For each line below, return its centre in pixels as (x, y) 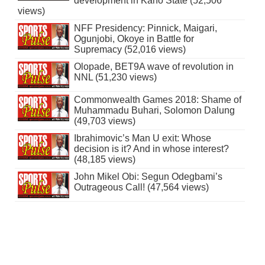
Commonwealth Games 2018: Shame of (157, 99)
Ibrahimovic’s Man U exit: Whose (142, 138)
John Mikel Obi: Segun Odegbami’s (148, 176)
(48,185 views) (104, 159)
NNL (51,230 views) (115, 77)
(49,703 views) (104, 121)
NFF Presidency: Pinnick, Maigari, (145, 28)
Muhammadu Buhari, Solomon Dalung (154, 110)
